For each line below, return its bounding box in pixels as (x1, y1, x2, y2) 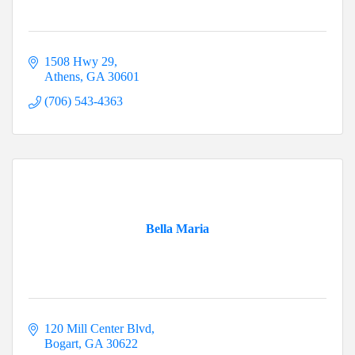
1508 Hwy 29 (44, 55, 114, 69)
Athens (44, 70, 80, 84)
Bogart (44, 337, 78, 351)
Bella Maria (146, 222, 209, 236)
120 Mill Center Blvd (44, 322, 151, 336)
